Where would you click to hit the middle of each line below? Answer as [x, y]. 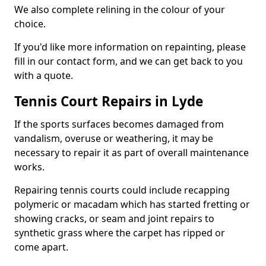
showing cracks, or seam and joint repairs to [114, 218]
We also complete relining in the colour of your [120, 9]
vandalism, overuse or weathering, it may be [114, 138]
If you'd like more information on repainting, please [130, 47]
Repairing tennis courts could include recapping [122, 190]
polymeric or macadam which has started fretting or [132, 204]
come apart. [41, 247]
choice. [30, 24]
